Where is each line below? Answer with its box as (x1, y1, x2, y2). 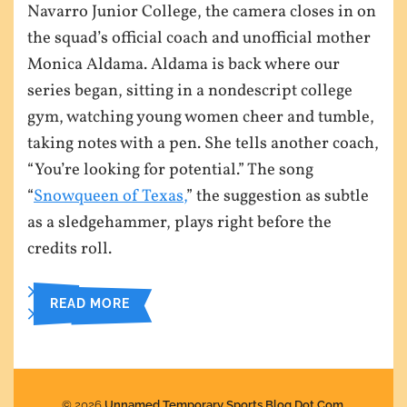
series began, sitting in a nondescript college (27, 79, 352, 104)
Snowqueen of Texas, (34, 184, 186, 209)
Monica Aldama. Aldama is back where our (27, 53, 340, 77)
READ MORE (50, 294, 130, 311)
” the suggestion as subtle (186, 184, 369, 209)
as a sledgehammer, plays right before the (27, 211, 332, 235)
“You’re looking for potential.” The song (27, 158, 313, 183)
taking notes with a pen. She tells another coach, (27, 132, 379, 156)
